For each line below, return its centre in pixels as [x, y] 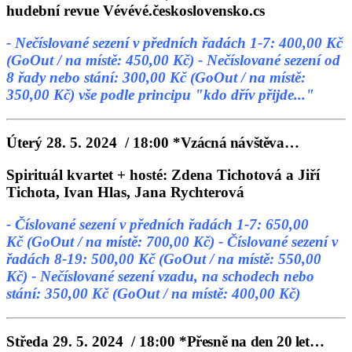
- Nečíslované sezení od [269, 60]
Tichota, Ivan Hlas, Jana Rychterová [125, 192]
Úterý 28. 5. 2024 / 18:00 [90, 143]
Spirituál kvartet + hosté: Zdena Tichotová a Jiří [163, 175]
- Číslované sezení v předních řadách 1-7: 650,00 [158, 224]
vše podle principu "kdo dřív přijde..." [198, 94]
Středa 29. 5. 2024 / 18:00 [93, 342]
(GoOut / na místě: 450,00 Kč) [102, 60]
